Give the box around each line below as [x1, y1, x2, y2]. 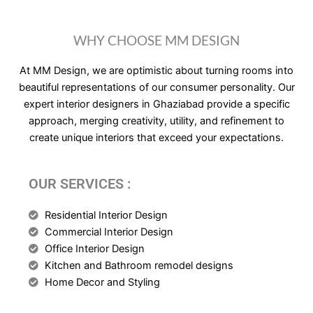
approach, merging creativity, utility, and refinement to [29, 114, 284, 127]
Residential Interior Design [44, 208, 168, 221]
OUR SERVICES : [29, 175, 131, 192]
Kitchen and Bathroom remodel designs [44, 259, 233, 272]
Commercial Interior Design [44, 225, 173, 238]
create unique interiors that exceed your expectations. [29, 131, 284, 144]
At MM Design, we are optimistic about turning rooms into [20, 64, 293, 77]
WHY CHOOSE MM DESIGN [73, 31, 240, 48]
